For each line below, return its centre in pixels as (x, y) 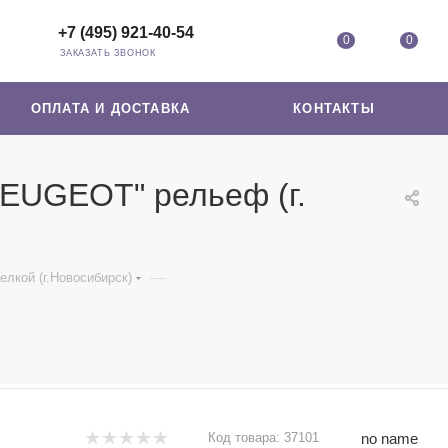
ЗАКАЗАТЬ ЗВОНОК (108, 53)
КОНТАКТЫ (334, 108)
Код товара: (244, 437)
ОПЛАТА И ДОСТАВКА (110, 108)
